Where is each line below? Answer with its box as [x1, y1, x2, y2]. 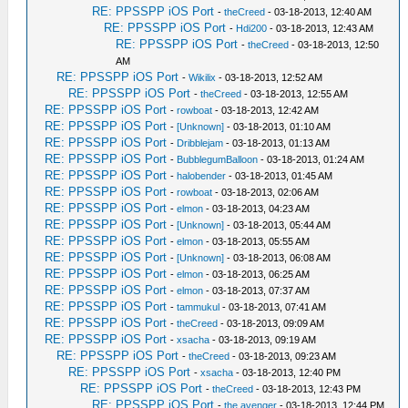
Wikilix [189, 72, 217, 83]
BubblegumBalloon [177, 154, 259, 165]
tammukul [177, 301, 220, 312]
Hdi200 [236, 23, 268, 34]
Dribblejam [177, 138, 224, 148]
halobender [177, 170, 227, 181]
